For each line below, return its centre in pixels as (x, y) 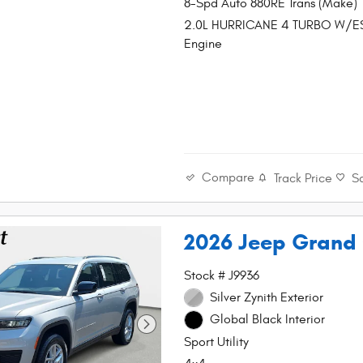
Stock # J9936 (222, 275)
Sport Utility (217, 342)
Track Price (303, 178)
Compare (228, 178)
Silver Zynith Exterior (266, 297)
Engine (203, 43)
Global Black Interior (267, 320)
